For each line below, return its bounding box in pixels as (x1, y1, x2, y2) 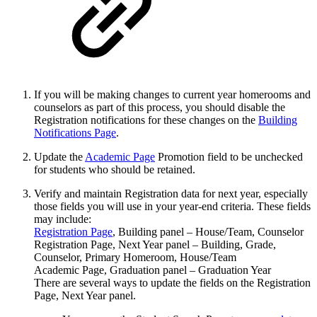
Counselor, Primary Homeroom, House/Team (34, 251, 236, 264)
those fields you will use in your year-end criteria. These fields (34, 200, 311, 213)
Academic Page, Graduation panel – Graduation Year (34, 264, 271, 277)
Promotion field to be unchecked (155, 151, 303, 163)
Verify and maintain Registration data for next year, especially (34, 188, 308, 200)
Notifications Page (34, 127, 116, 139)
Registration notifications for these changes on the (34, 114, 258, 127)
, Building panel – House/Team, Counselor (113, 226, 304, 238)
